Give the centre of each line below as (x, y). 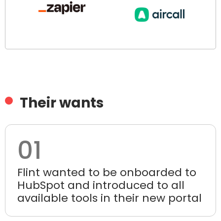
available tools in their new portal (110, 198)
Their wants (62, 103)
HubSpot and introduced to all (101, 185)
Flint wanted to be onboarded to (107, 172)
